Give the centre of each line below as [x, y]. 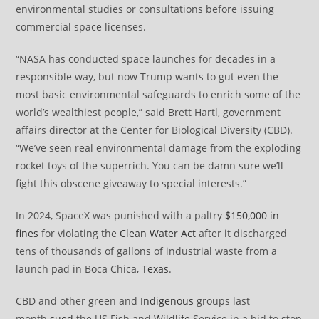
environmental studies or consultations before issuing [145, 9]
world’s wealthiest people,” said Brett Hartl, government [148, 112]
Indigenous [167, 300]
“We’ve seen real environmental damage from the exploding [159, 147]
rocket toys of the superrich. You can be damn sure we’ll [150, 165]
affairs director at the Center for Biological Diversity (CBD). [155, 130]
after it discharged [242, 233]
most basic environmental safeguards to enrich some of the [158, 94]
